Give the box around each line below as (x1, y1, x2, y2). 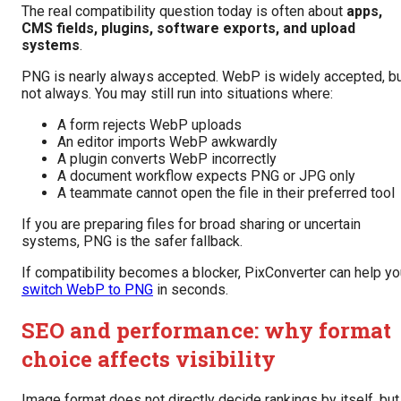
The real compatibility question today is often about (21, 3, 346, 21)
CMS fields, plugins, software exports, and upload (21, 20, 355, 38)
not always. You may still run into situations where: (21, 85, 333, 103)
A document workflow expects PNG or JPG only (57, 167, 355, 185)
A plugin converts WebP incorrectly (57, 150, 277, 168)
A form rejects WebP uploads (57, 116, 242, 134)
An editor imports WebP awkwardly (57, 133, 277, 151)
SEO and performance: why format (21, 316, 391, 345)
